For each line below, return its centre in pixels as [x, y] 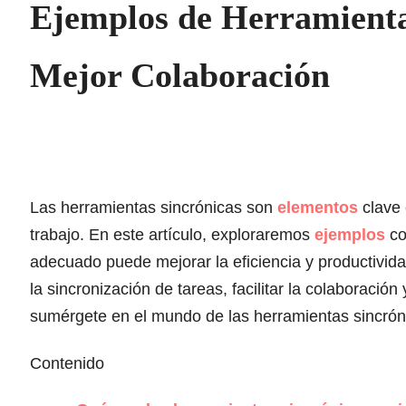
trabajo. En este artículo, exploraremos [172, 235]
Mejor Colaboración [180, 75]
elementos [318, 208]
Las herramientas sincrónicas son [154, 208]
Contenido [67, 363]
